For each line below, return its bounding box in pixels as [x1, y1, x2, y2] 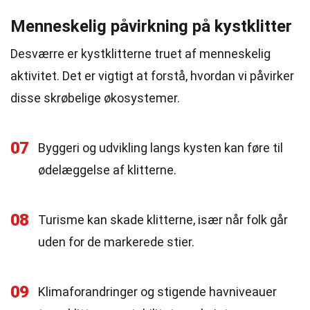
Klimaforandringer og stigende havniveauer [38, 284, 277, 299]
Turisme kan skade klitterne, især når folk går [38, 212, 288, 227]
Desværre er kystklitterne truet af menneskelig [10, 46, 271, 61]
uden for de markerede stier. [38, 235, 194, 249]
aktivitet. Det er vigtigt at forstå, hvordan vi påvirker [10, 69, 294, 83]
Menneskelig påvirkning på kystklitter [10, 17, 292, 36]
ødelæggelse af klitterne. [38, 163, 176, 177]
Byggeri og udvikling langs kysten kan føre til [38, 140, 283, 155]
